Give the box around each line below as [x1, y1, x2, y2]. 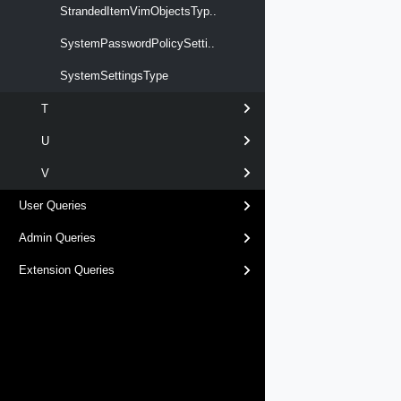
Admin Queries [19, 231, 96, 245]
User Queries [19, 199, 87, 213]
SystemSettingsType [56, 69, 168, 83]
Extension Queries [19, 263, 115, 277]
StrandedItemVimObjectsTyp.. [56, 4, 217, 18]
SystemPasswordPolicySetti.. [56, 37, 215, 51]
